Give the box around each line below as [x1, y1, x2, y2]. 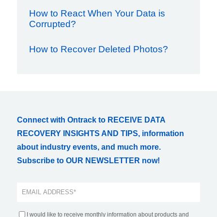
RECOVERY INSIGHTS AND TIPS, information [17, 129, 184, 138]
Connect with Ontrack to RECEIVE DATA [17, 115, 165, 124]
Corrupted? [29, 18, 76, 29]
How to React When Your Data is [29, 8, 165, 18]
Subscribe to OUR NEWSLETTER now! [17, 156, 160, 165]
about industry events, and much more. [17, 142, 161, 151]
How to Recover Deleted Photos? [29, 44, 168, 54]
